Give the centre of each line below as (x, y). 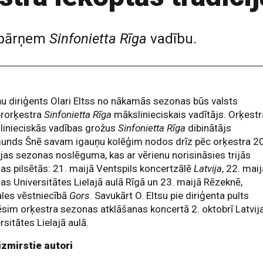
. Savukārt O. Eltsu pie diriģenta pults (170, 195)
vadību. (172, 39)
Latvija (208, 168)
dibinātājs (209, 128)
